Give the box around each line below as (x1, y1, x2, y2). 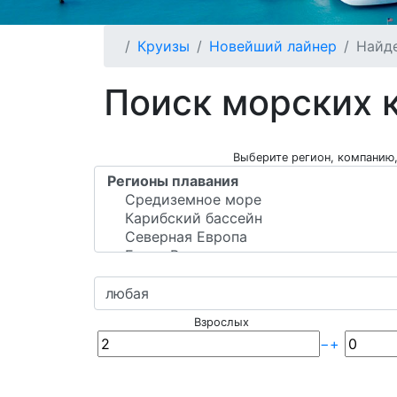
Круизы (137, 37, 190, 55)
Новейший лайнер (209, 37, 337, 55)
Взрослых (193, 315, 249, 329)
